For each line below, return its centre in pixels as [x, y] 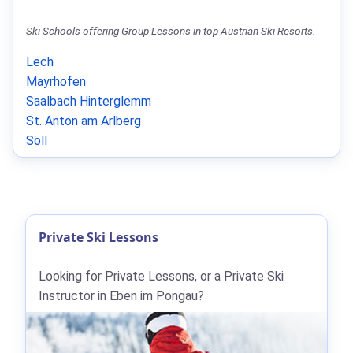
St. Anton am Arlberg [84, 121]
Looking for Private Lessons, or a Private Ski [161, 277]
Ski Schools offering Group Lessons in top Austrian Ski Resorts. [171, 31]
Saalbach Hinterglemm [89, 102]
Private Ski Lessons [98, 238]
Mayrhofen [56, 82]
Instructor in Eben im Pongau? [121, 296]
